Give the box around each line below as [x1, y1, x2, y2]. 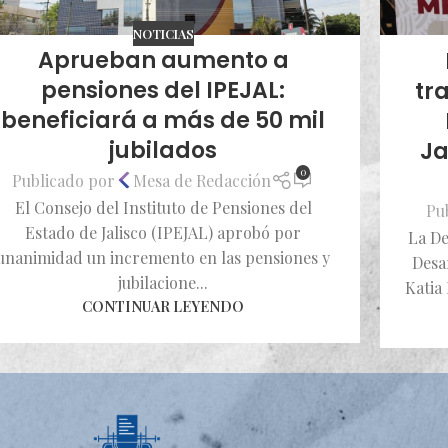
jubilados [109, 135, 217, 167]
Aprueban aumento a [37, 45, 289, 77]
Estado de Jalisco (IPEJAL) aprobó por [25, 221, 301, 243]
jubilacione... [118, 271, 208, 293]
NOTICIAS [132, 24, 194, 42]
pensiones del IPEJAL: [41, 75, 285, 107]
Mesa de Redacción [133, 169, 272, 191]
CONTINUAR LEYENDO [82, 295, 244, 316]
